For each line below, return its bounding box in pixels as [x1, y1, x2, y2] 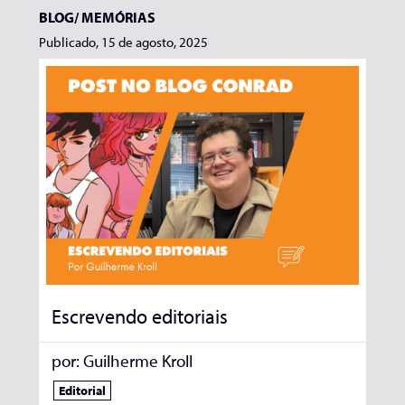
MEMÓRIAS [80, 7, 155, 26]
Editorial [59, 381, 107, 399]
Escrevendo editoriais [52, 302, 229, 329]
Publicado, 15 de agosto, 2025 [38, 33, 208, 51]
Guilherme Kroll [83, 350, 193, 372]
